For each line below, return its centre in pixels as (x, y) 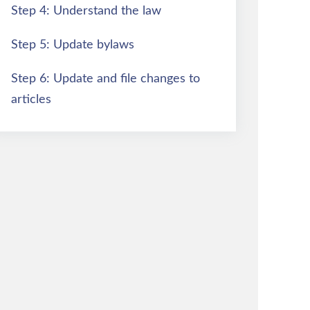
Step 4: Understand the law (86, 11)
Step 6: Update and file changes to (106, 79)
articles (31, 99)
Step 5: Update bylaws (73, 45)
